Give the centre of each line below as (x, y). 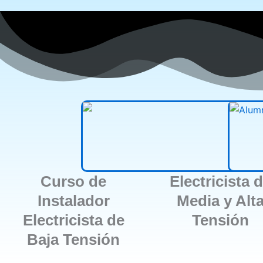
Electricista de (73, 220)
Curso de (73, 181)
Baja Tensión (73, 239)
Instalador (73, 200)
